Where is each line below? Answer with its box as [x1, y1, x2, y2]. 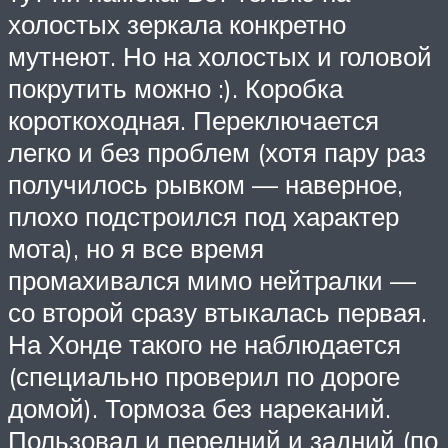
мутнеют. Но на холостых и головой [8, 39, 432, 72]
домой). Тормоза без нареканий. [8, 391, 391, 424]
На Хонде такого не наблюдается [8, 327, 401, 360]
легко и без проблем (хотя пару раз [8, 135, 426, 168]
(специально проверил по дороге [8, 359, 400, 392]
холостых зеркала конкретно [8, 7, 346, 40]
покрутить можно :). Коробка [8, 71, 343, 104]
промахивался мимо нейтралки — [8, 263, 416, 296]
